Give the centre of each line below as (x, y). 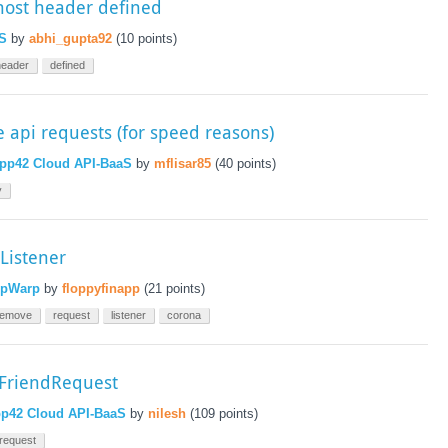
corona (183, 315)
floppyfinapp (100, 288)
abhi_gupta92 (70, 38)
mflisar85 (182, 163)
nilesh (166, 413)
